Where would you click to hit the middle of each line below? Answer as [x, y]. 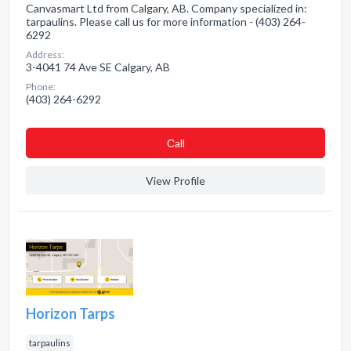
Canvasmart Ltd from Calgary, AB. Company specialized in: [166, 8]
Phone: [41, 87]
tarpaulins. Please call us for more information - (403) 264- [166, 22]
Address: [45, 54]
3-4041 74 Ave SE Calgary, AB [98, 67]
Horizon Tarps [71, 313]
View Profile [175, 181]
